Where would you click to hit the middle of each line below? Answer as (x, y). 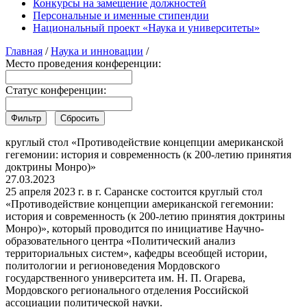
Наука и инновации (97, 51)
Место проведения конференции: (83, 63)
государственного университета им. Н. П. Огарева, (125, 278)
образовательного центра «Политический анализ (120, 241)
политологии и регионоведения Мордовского (113, 265)
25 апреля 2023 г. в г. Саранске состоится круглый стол (134, 191)
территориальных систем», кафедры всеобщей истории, (136, 253)
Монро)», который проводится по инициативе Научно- (135, 228)
